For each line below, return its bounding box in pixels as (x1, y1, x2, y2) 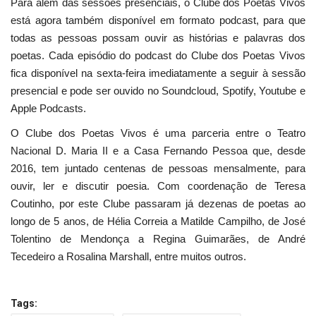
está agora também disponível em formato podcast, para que (11, 13, 305, 26)
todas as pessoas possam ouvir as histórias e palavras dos (11, 31, 305, 44)
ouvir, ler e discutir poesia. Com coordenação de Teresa (11, 179, 305, 192)
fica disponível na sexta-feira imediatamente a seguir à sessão (11, 66, 305, 79)
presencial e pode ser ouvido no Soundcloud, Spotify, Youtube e (11, 84, 305, 97)
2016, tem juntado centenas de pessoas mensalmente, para (11, 162, 305, 174)
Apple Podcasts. (11, 102, 86, 114)
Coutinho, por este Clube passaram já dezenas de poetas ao (11, 197, 305, 209)
